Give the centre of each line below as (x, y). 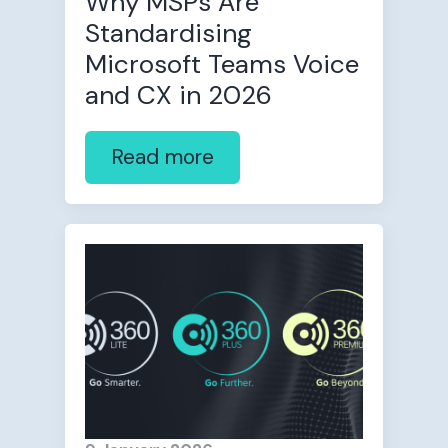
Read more (162, 156)
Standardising (168, 32)
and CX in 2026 (178, 94)
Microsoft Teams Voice (221, 63)
